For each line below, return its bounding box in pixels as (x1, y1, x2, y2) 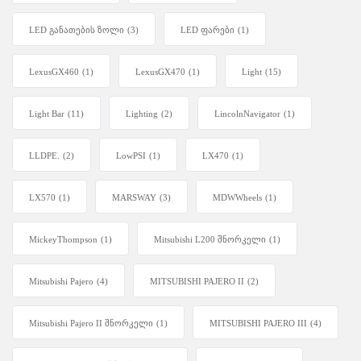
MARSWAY (112, 193, 156, 203)
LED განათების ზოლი (29, 25, 124, 35)
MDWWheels (213, 193, 262, 203)
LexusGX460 (29, 67, 79, 77)
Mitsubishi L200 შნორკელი (154, 234, 266, 245)
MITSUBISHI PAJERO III (210, 318, 307, 329)
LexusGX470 (135, 67, 185, 77)
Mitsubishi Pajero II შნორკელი (29, 318, 153, 329)
